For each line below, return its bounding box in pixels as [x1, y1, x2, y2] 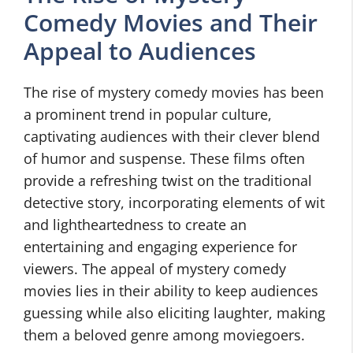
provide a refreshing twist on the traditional [24, 171, 312, 190]
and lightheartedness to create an [24, 215, 247, 234]
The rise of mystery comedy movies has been [24, 83, 324, 102]
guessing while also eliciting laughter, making [24, 303, 325, 322]
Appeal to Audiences [24, 35, 256, 67]
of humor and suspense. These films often [24, 149, 305, 168]
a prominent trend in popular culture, [24, 105, 272, 124]
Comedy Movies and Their [24, 6, 318, 39]
